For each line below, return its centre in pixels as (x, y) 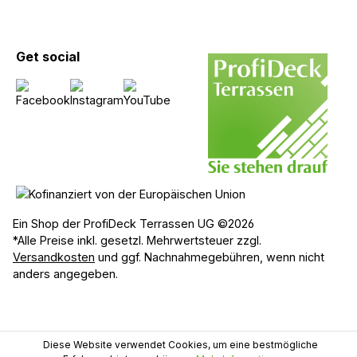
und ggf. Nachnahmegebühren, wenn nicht (210, 257)
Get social (48, 57)
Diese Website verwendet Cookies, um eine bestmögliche (180, 345)
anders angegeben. (65, 274)
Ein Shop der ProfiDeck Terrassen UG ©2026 (133, 224)
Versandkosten (54, 257)
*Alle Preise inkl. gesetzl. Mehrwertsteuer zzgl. (137, 240)
